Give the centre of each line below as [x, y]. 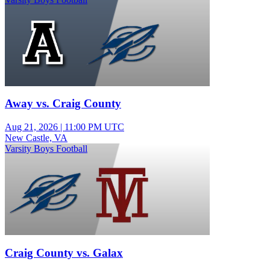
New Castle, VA [36, 138]
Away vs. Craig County [63, 104]
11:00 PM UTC [94, 127]
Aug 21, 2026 [31, 127]
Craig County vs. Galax [64, 253]
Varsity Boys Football [46, 149]
